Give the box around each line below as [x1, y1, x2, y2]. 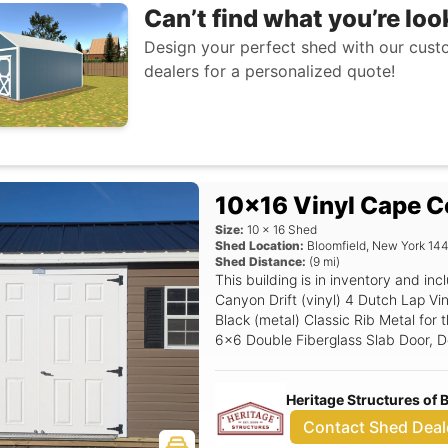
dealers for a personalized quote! [144, 61, 396, 81]
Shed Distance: [215, 254, 307, 269]
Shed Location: [215, 238, 305, 253]
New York [372, 238, 426, 253]
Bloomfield [307, 238, 367, 253]
